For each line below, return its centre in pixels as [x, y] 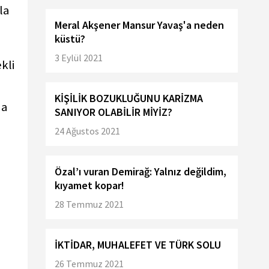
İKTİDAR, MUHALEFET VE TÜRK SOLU [138, 245]
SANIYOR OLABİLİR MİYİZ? [113, 112]
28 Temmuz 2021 [89, 204]
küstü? [70, 39]
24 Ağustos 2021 [87, 131]
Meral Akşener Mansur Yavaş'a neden [139, 25]
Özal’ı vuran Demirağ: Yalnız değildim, [141, 171]
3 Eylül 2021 [79, 58]
